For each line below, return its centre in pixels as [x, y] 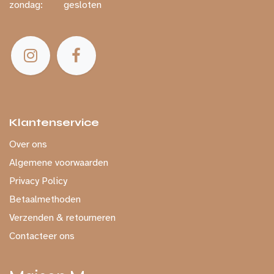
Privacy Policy [38, 181]
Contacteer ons [42, 236]
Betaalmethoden [45, 199]
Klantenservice [54, 123]
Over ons [28, 144]
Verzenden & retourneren [62, 218]
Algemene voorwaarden [59, 163]
